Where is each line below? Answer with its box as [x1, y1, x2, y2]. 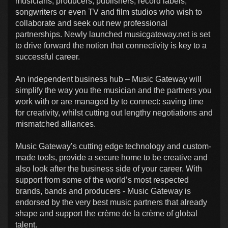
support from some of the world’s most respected [15, 175, 189, 184]
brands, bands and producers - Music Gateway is [15, 186, 191, 195]
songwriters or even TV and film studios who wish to [15, 7, 202, 16]
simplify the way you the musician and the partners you [15, 85, 212, 95]
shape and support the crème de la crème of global [15, 209, 197, 218]
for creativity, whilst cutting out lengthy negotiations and [15, 108, 213, 117]
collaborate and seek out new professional [15, 18, 167, 27]
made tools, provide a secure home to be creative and [15, 153, 208, 162]
